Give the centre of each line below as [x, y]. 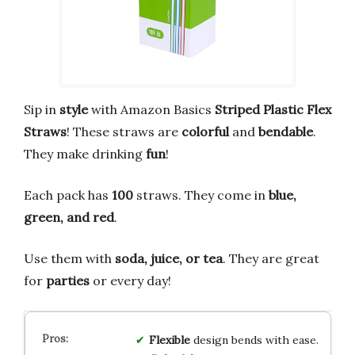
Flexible [169, 340]
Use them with [69, 258]
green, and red [69, 217]
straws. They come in [201, 195]
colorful [205, 131]
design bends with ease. [254, 340]
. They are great [271, 258]
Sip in [42, 109]
